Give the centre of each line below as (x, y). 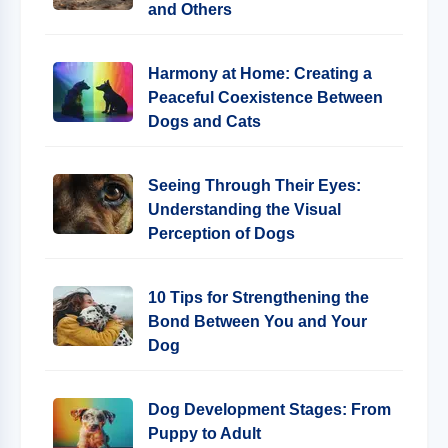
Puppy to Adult (204, 433)
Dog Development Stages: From (269, 409)
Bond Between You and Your (257, 321)
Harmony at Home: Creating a (260, 73)
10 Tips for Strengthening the (258, 297)
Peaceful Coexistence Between (265, 97)
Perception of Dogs (221, 233)
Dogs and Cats (204, 121)
